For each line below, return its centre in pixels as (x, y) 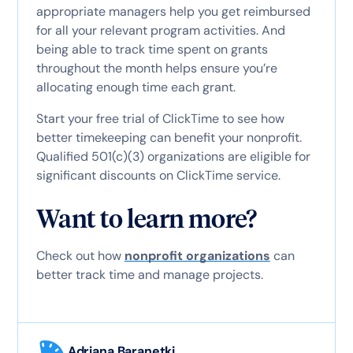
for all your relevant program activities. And (160, 30)
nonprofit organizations (197, 255)
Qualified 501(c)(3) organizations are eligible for (173, 156)
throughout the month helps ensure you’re (156, 68)
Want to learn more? (146, 218)
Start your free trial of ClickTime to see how (160, 118)
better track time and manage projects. (149, 274)
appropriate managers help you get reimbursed (173, 11)
